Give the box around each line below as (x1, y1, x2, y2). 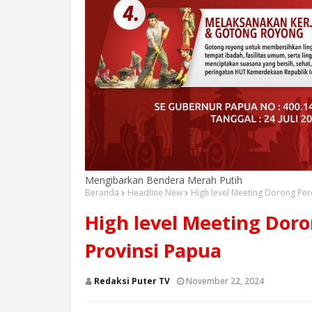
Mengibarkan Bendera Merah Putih (85, 173, 242, 187)
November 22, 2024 (186, 274, 264, 287)
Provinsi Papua (85, 237, 221, 263)
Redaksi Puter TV (94, 274, 170, 287)
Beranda (85, 186, 119, 198)
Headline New (127, 186, 182, 198)
